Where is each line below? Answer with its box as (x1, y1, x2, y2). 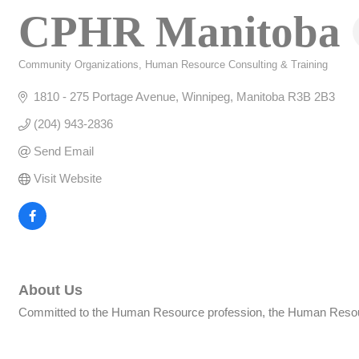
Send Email (33, 144, 94, 158)
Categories (18, 70, 68, 81)
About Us (18, 282, 83, 299)
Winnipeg (181, 90, 230, 103)
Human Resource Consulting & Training (145, 58, 328, 71)
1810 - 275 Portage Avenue (33, 90, 175, 103)
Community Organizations (18, 58, 139, 71)
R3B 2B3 (287, 90, 335, 103)
